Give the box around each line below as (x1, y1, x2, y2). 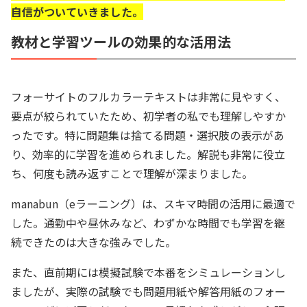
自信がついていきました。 (11, 3, 143, 20)
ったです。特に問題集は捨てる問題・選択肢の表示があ (11, 126, 285, 143)
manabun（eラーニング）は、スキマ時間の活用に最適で (11, 195, 296, 212)
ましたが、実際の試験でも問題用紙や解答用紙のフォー (11, 282, 286, 299)
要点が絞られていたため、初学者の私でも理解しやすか (11, 107, 286, 124)
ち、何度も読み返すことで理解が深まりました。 (11, 164, 254, 182)
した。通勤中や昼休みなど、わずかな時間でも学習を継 (11, 214, 286, 231)
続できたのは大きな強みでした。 (11, 233, 176, 250)
